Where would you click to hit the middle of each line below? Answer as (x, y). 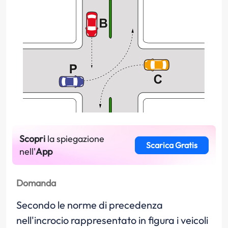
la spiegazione (75, 139)
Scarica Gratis (172, 145)
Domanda (36, 183)
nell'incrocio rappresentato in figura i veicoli (112, 220)
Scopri (32, 139)
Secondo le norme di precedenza (90, 205)
